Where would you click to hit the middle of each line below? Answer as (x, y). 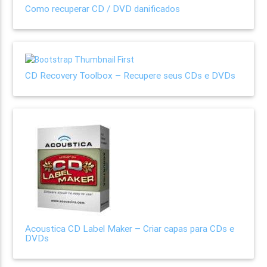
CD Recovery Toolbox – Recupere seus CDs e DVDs (131, 75)
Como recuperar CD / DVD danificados (103, 8)
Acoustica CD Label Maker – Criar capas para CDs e (130, 228)
